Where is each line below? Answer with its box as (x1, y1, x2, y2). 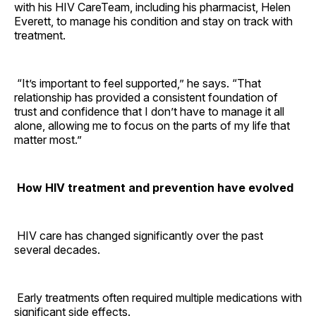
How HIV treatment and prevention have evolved (17, 180, 293, 195)
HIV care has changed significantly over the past (14, 228, 263, 243)
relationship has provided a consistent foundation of (14, 90, 278, 104)
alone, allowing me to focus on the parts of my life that (14, 118, 290, 133)
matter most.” (14, 132, 82, 147)
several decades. (14, 242, 100, 257)
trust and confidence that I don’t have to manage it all (14, 104, 284, 119)
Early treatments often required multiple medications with (14, 290, 302, 305)
